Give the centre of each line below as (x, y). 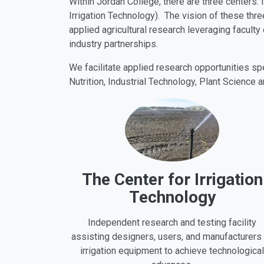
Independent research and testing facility (172, 222)
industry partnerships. (113, 44)
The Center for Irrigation (172, 179)
